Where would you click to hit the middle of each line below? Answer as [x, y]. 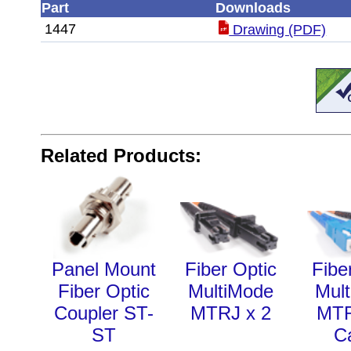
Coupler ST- [104, 313]
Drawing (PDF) [278, 30]
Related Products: [121, 156]
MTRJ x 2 [231, 313]
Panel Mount [104, 270]
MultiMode [231, 291]
